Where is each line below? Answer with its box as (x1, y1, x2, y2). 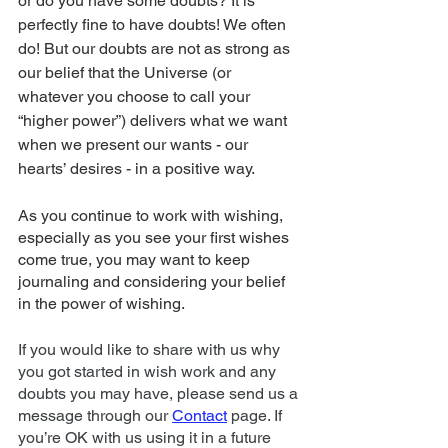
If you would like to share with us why (18, 339, 284, 359)
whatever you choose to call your (18, 86, 254, 106)
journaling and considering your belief (18, 271, 289, 291)
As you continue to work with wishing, (18, 205, 287, 225)
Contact (172, 405, 227, 425)
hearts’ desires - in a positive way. (18, 158, 258, 178)
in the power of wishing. (18, 293, 188, 313)
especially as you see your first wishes (18, 227, 293, 247)
